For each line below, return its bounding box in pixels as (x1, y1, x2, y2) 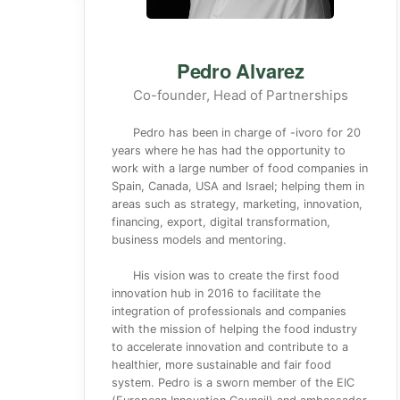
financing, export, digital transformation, (112, 215, 330, 229)
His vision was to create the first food (133, 269, 339, 282)
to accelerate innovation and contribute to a (112, 340, 348, 354)
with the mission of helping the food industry (112, 322, 357, 336)
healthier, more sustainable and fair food (112, 358, 331, 371)
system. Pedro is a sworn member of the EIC (112, 376, 354, 389)
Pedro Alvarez (176, 56, 304, 85)
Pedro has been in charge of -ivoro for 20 (133, 126, 361, 139)
